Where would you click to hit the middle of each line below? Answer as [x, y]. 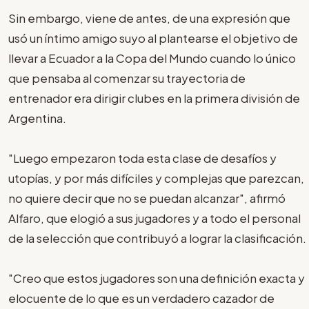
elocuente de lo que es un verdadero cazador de [141, 298]
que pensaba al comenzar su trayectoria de [127, 78]
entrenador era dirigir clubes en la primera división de [154, 98]
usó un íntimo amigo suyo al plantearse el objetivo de [153, 38]
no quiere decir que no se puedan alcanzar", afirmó [147, 198]
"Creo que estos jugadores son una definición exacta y [157, 278]
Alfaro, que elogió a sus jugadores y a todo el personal [154, 218]
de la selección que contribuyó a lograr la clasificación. [157, 238]
